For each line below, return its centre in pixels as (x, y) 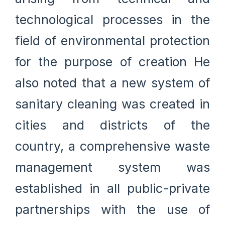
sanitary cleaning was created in (113, 104)
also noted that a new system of (113, 83)
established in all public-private (113, 188)
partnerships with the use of (113, 209)
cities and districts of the (113, 125)
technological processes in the (113, 19)
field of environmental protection (113, 40)
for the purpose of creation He (113, 62)
